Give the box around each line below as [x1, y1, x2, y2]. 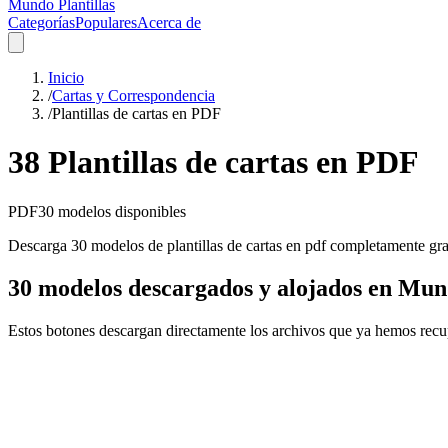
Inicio [48, 69, 84, 86]
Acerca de [137, 14, 201, 31]
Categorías [8, 14, 75, 31]
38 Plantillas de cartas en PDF [8, 144, 419, 181]
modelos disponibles [54, 202, 186, 220]
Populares [75, 14, 137, 31]
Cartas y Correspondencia [52, 87, 215, 104]
